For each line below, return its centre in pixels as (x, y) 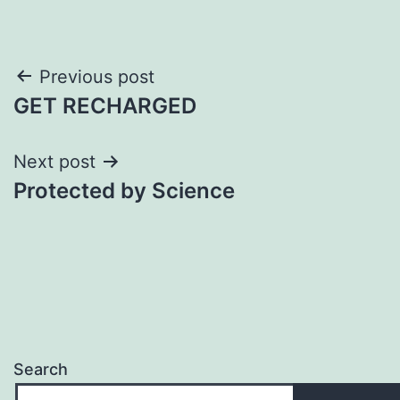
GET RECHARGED (105, 105)
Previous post (97, 76)
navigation (91, 122)
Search (41, 369)
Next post (54, 161)
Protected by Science (124, 190)
